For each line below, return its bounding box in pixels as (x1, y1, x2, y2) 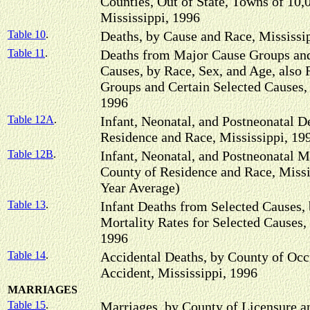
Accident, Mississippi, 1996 (100, 265, 257, 280)
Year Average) (100, 180, 180, 195)
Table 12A (8, 113, 54, 125)
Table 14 (8, 249, 46, 261)
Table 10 (8, 28, 46, 40)
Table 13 (8, 199, 46, 210)
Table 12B (8, 148, 53, 160)
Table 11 (8, 47, 45, 59)
